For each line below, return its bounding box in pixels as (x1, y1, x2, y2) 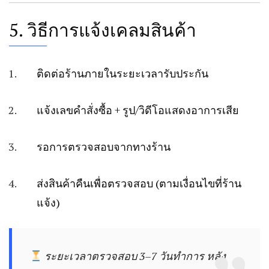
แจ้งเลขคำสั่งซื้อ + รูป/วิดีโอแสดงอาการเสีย (37, 103, 239, 118)
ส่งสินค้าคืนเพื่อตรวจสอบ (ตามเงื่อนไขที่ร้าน (37, 176, 241, 191)
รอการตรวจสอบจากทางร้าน (37, 139, 171, 154)
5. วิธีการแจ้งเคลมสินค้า (9, 18, 196, 43)
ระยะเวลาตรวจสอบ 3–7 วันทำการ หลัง (42, 249, 226, 264)
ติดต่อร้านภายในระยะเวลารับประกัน (37, 66, 208, 81)
